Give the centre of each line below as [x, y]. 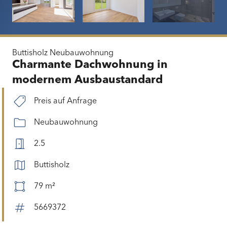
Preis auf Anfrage [65, 102]
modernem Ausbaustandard [87, 80]
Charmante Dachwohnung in [90, 65]
